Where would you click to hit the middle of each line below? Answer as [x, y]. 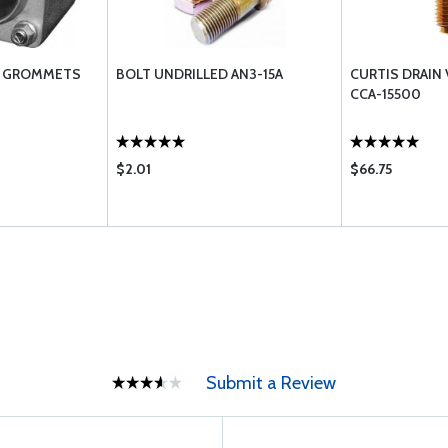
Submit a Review [271, 383]
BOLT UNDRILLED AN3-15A [199, 74]
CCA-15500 [385, 94]
